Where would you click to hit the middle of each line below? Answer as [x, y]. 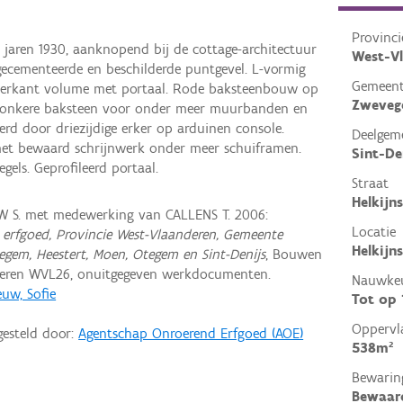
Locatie [373, 232]
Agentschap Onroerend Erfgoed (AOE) [191, 333]
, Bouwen [294, 254]
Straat [370, 184]
